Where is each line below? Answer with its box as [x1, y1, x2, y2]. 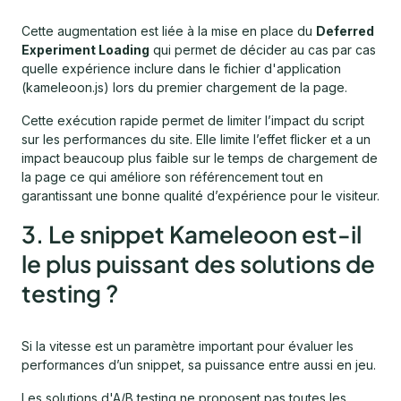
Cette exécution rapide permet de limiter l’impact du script [21, 112, 364, 128]
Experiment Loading [21, 41, 149, 57]
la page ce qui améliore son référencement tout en [21, 168, 323, 184]
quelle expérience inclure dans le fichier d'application [21, 60, 341, 76]
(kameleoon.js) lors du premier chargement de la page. [21, 79, 347, 95]
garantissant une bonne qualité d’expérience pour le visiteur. [21, 187, 380, 203]
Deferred [316, 22, 374, 38]
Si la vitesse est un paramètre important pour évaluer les [21, 337, 354, 354]
